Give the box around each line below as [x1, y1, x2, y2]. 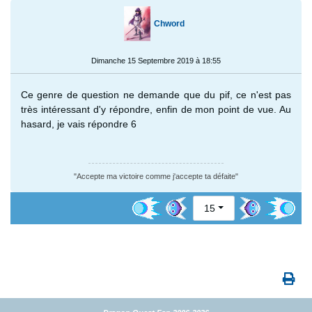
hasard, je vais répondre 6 [21, 118, 136, 130]
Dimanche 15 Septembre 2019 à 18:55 [91, 56, 221, 65]
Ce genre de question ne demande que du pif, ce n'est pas [21, 88, 291, 100]
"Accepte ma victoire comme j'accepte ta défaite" [74, 171, 238, 180]
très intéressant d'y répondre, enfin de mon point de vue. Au [21, 103, 291, 115]
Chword [153, 18, 185, 29]
